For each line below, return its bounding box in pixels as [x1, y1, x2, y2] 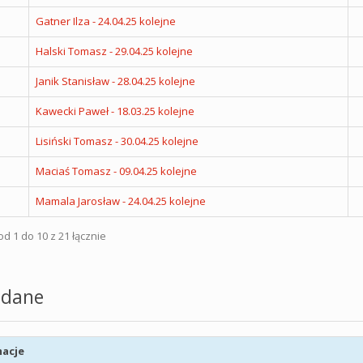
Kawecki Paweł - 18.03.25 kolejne [35, 104, 194, 118]
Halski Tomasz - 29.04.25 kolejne [35, 44, 193, 58]
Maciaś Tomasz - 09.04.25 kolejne [35, 164, 197, 178]
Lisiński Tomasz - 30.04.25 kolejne [35, 134, 199, 148]
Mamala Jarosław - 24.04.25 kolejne [35, 194, 206, 208]
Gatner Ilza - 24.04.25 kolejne [35, 14, 176, 28]
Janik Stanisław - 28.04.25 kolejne [35, 74, 195, 88]
